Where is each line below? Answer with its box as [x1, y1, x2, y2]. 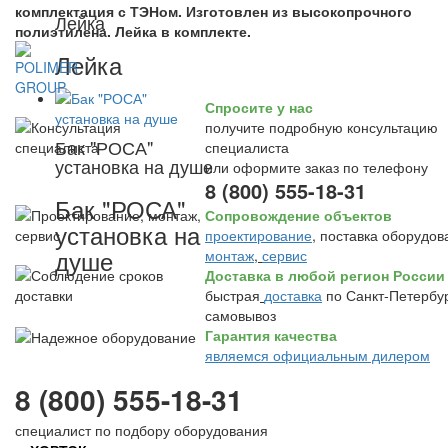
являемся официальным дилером [205, 345, 430, 365]
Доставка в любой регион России [205, 265, 445, 285]
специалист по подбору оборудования [15, 420, 268, 440]
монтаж [205, 245, 254, 265]
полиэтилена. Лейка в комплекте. [15, 21, 251, 41]
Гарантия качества [205, 325, 337, 345]
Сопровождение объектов [205, 205, 392, 225]
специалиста [205, 137, 289, 157]
